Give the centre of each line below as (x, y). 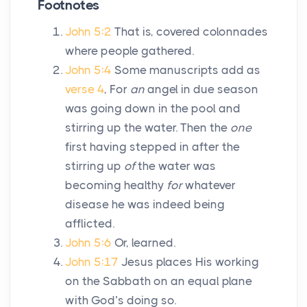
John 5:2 (88, 32)
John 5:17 (92, 262)
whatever (209, 185)
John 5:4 (88, 70)
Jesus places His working (190, 262)
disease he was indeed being (145, 205)
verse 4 (85, 89)
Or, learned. (145, 243)
